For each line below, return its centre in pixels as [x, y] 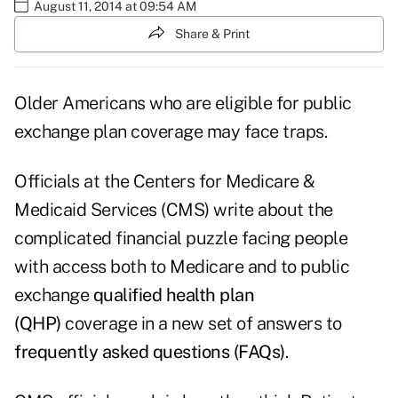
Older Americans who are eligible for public [183, 103]
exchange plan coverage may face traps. [171, 132]
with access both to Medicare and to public [182, 267]
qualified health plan [173, 295]
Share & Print [212, 33]
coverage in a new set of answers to [203, 324]
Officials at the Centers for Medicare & [165, 182]
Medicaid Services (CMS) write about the [174, 210]
